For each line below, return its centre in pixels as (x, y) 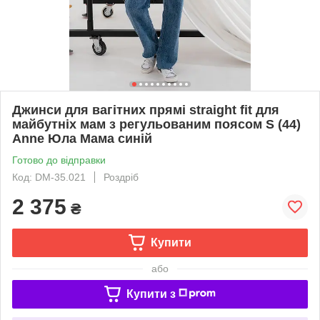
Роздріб (121, 177)
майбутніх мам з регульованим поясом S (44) (156, 124)
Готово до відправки (59, 160)
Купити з (151, 294)
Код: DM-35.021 (49, 177)
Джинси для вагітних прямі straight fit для (146, 110)
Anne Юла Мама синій (82, 138)
